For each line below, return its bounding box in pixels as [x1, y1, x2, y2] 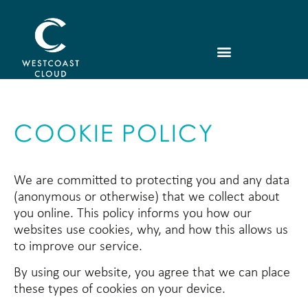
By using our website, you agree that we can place [14, 266, 290, 280]
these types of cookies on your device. [14, 283, 225, 297]
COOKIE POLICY [14, 118, 214, 146]
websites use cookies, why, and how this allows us [14, 223, 288, 237]
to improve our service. [14, 240, 142, 254]
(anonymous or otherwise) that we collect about [14, 190, 280, 204]
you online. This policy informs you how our [14, 207, 252, 221]
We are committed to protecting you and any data [14, 174, 289, 188]
